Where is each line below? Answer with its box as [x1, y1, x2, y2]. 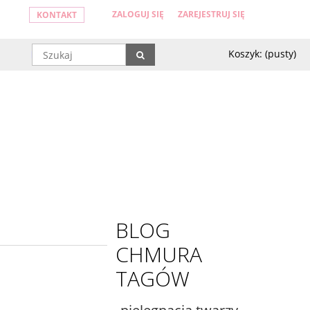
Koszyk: [228, 47, 262, 60]
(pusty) [265, 47, 296, 60]
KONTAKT [37, 9, 77, 21]
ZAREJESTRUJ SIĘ [178, 8, 246, 20]
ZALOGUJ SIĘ [112, 8, 165, 20]
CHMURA [116, 239, 203, 268]
